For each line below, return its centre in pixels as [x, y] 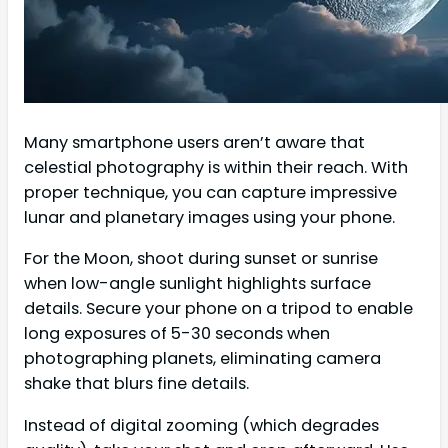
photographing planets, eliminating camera [202, 359]
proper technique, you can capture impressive [210, 193]
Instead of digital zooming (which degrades [201, 425]
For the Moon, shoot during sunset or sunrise [201, 259]
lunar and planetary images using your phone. [209, 218]
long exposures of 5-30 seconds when [177, 334]
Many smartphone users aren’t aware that [194, 143]
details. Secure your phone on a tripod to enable [218, 309]
